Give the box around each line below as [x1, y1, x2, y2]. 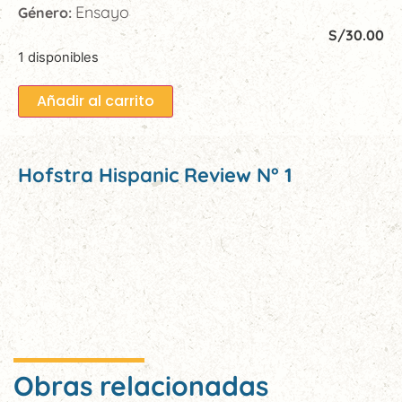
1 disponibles [18, 49, 99, 66]
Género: [18, 4, 75, 22]
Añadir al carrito [37, 91, 154, 111]
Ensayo [75, 2, 129, 22]
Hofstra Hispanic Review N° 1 [18, 162, 293, 188]
